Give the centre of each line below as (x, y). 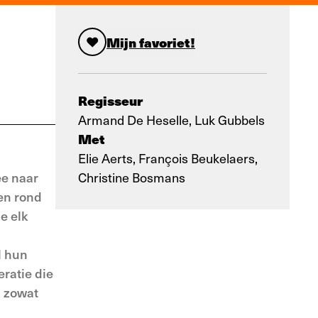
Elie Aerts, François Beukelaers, (168, 158)
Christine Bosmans (132, 177)
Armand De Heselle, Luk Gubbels (171, 120)
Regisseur (110, 100)
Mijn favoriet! (151, 42)
